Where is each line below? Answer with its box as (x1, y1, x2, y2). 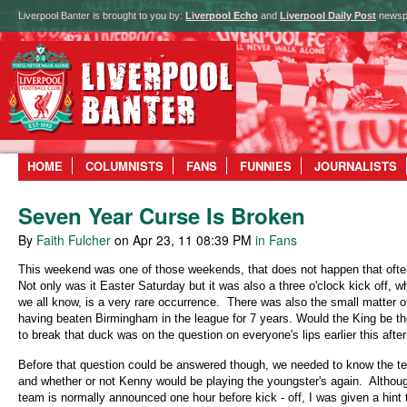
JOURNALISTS (314, 157, 397, 175)
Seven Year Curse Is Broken (18, 200, 305, 232)
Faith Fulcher (36, 231, 111, 250)
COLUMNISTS (85, 157, 164, 175)
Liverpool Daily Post (280, 10, 376, 21)
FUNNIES (240, 157, 292, 175)
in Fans (255, 231, 297, 250)
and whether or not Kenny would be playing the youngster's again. (18, 374, 362, 389)
